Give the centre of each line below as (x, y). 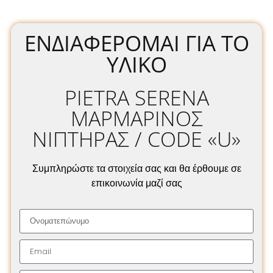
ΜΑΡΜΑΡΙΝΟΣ (136, 118)
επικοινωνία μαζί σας (136, 183)
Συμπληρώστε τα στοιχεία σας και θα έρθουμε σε (136, 168)
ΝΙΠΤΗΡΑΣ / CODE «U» (136, 139)
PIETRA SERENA (136, 97)
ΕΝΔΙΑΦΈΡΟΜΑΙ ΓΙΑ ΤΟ (136, 43)
